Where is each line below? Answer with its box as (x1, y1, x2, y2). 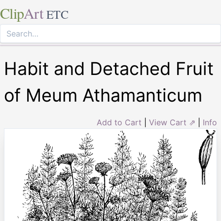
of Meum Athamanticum (4, 84, 202, 106)
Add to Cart (97, 117, 142, 127)
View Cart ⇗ (149, 117, 195, 127)
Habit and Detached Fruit (4, 58, 214, 79)
